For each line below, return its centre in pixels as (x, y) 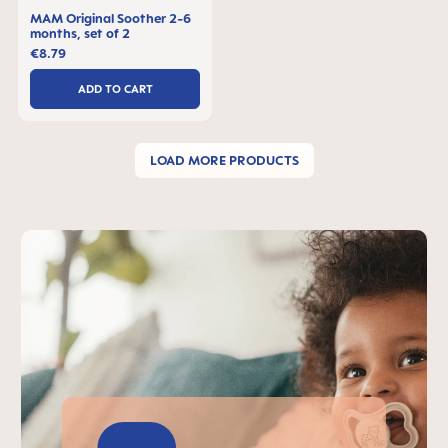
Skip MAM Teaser (89, 242)
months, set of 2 (80, 33)
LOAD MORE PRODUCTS (224, 160)
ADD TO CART (115, 88)
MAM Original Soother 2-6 (110, 18)
